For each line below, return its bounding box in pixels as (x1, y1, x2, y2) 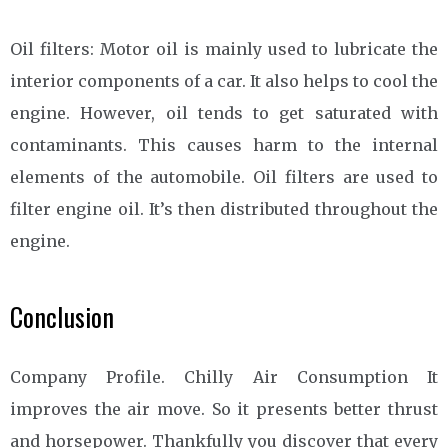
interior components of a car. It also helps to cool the (10, 70, 438, 91)
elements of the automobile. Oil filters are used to (10, 166, 438, 187)
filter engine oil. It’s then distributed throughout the (10, 198, 438, 219)
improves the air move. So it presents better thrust (10, 398, 438, 419)
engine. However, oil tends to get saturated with (10, 102, 438, 123)
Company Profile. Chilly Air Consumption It (10, 366, 438, 387)
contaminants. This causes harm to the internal (10, 134, 438, 155)
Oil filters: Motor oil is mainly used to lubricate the (10, 38, 438, 59)
